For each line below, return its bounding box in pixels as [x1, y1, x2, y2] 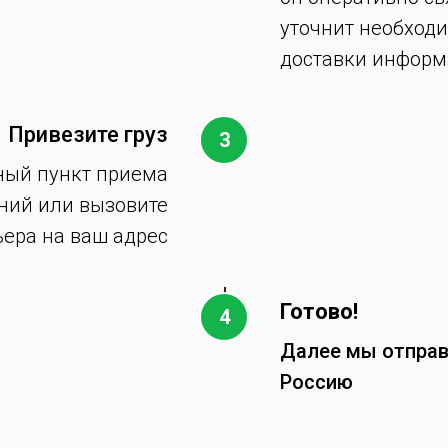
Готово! [280, 298, 358, 324]
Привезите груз [8, 121, 168, 147]
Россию [280, 369, 353, 394]
